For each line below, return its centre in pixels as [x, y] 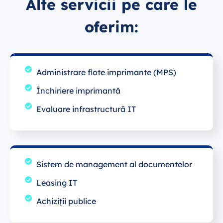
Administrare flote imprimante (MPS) [106, 72]
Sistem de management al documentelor [114, 164]
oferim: [111, 27]
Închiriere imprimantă [78, 90]
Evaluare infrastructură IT [86, 109]
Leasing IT [56, 182]
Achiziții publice [66, 201]
